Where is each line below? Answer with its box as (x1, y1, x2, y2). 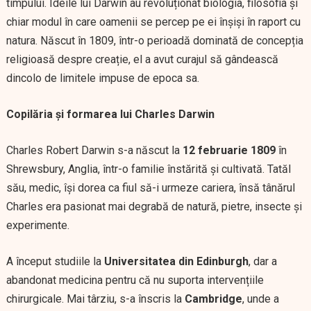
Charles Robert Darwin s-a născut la (6, 144, 183, 157)
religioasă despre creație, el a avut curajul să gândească (6, 53, 278, 66)
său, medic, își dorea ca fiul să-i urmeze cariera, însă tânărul (6, 181, 295, 194)
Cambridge (184, 292, 242, 305)
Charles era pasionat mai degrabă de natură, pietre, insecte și (6, 200, 302, 213)
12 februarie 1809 (182, 144, 276, 157)
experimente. (6, 219, 69, 232)
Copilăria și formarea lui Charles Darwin (6, 108, 215, 121)
